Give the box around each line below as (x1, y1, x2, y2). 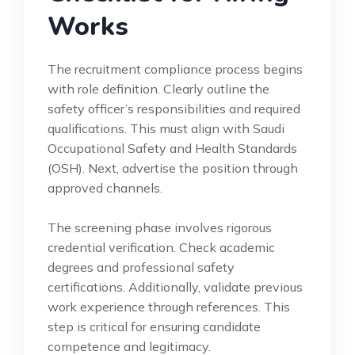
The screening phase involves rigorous (48, 219, 272, 235)
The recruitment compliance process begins (48, 60, 303, 77)
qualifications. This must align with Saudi (48, 120, 284, 136)
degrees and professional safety (48, 258, 235, 275)
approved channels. (48, 179, 162, 196)
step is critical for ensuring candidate (48, 318, 261, 334)
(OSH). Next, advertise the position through (48, 159, 298, 176)
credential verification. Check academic (48, 239, 275, 255)
